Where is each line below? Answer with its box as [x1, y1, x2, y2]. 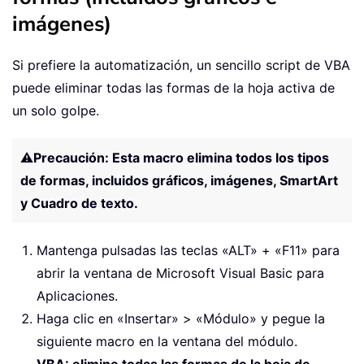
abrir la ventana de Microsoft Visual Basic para [37, 265, 324, 282]
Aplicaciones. [37, 288, 118, 305]
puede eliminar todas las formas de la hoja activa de [12, 80, 335, 97]
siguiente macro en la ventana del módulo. [37, 333, 297, 350]
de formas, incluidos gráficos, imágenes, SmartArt [20, 172, 338, 189]
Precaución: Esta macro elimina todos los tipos [33, 149, 329, 167]
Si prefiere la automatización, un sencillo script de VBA [12, 57, 350, 74]
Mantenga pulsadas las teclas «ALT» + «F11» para [37, 242, 340, 259]
